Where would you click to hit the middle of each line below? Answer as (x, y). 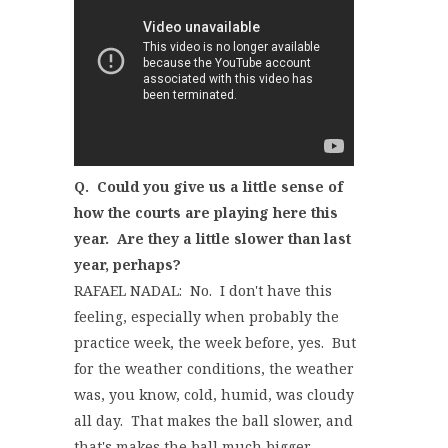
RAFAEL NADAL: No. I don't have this (203, 291)
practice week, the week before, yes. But (215, 343)
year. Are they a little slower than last (212, 239)
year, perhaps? (127, 265)
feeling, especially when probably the (206, 317)
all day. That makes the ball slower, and (213, 421)
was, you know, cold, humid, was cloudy (214, 395)
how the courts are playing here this (206, 213)
